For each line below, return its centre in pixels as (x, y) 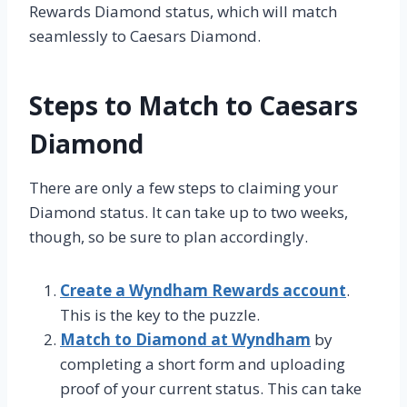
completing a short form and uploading (203, 363)
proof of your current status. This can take (211, 388)
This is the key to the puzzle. (160, 314)
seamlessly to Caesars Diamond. (145, 35)
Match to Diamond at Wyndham (185, 339)
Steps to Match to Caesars (194, 105)
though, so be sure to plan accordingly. (169, 236)
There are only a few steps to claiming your (184, 187)
